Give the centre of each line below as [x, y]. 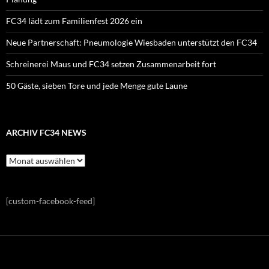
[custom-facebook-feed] [50, 201]
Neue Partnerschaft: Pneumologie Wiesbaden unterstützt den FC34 [131, 43]
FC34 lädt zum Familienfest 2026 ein [74, 21]
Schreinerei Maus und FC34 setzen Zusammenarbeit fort [111, 64]
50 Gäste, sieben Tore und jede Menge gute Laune [97, 86]
